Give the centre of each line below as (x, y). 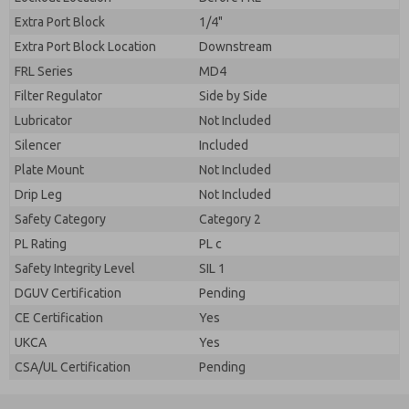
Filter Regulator (58, 96)
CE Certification (59, 318)
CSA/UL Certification (73, 367)
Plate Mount (49, 170)
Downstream (236, 47)
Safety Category (60, 219)
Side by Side (233, 96)
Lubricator (43, 121)
